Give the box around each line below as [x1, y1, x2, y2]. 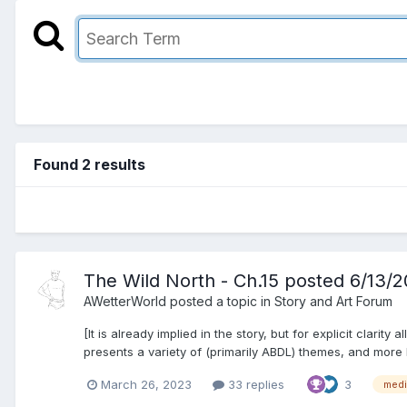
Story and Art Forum [274, 293, 392, 309]
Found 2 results [34, 154, 145, 174]
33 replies [224, 376, 284, 392]
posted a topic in [166, 293, 274, 309]
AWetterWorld [84, 293, 166, 309]
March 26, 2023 [101, 376, 192, 392]
